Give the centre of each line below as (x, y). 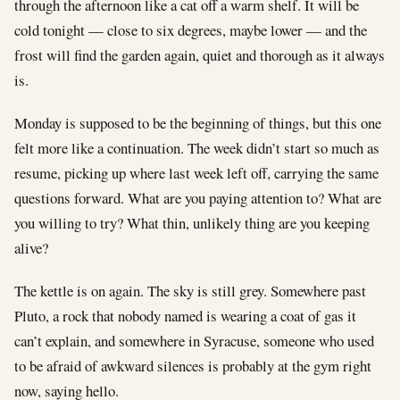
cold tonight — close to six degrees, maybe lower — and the (191, 29)
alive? (31, 247)
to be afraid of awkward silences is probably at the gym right (193, 365)
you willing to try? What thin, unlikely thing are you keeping (192, 222)
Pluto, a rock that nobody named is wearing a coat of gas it (185, 315)
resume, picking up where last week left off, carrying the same (196, 172)
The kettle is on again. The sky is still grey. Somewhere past (190, 290)
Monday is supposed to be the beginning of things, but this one (198, 122)
